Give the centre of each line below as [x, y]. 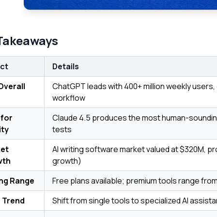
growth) [67, 161]
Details [66, 67]
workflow [69, 98]
